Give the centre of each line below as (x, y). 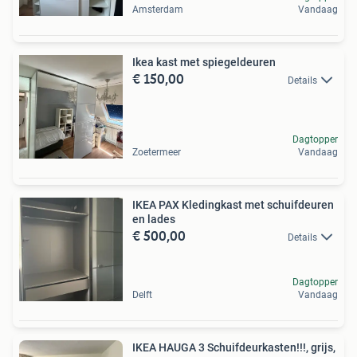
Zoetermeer (157, 152)
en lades (154, 219)
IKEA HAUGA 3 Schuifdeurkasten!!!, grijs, (234, 347)
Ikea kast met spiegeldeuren (204, 62)
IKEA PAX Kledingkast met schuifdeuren (233, 205)
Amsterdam (158, 10)
